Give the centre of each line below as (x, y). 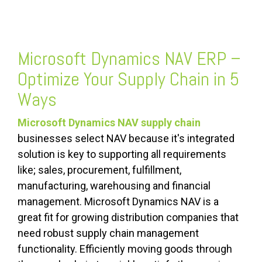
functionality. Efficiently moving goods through (125, 249)
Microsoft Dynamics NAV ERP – (129, 59)
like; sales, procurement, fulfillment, (99, 170)
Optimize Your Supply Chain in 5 (128, 79)
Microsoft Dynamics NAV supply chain (109, 123)
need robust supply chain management (108, 233)
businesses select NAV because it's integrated (126, 139)
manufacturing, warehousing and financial (114, 186)
